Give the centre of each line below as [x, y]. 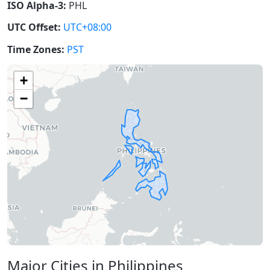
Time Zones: [36, 50]
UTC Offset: [34, 27]
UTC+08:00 [87, 27]
